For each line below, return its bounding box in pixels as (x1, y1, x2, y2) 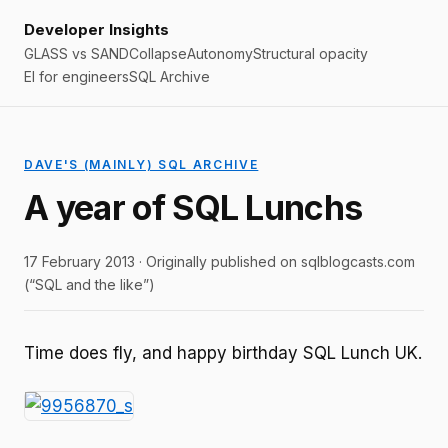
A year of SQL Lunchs (24, 187, 363, 228)
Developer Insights (24, 20, 169, 39)
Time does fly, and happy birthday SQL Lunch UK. (24, 343, 422, 363)
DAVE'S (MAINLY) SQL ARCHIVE (24, 157, 259, 172)
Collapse (129, 45, 187, 62)
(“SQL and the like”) (24, 276, 155, 293)
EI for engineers (24, 68, 129, 85)
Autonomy (187, 45, 253, 62)
